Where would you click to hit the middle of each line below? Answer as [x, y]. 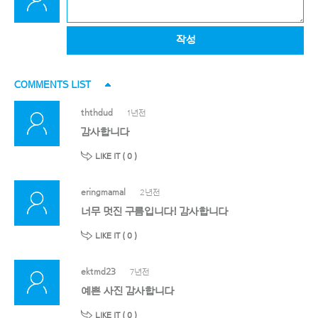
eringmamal [103, 192]
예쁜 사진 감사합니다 [127, 291]
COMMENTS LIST [53, 84]
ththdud [97, 112]
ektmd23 [98, 271]
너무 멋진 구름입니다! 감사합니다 [154, 212]
